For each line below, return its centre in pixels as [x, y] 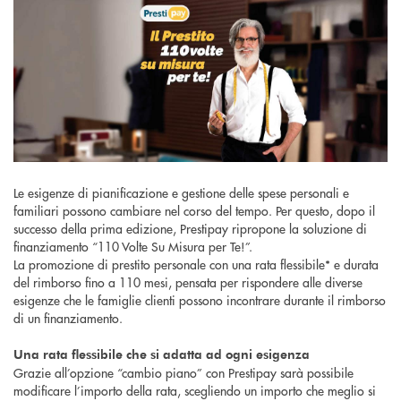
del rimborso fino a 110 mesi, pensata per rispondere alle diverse [188, 282]
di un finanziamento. [68, 317]
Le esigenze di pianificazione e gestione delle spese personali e [181, 192]
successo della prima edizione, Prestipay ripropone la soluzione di [190, 228]
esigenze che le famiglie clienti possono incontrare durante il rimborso [200, 299]
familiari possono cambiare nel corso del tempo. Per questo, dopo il [194, 210]
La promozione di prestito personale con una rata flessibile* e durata [196, 264]
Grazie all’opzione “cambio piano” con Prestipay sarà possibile [183, 372]
